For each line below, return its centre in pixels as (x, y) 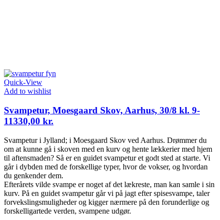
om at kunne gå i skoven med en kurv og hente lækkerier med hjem (108, 149)
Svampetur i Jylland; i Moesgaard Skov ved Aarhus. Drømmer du (105, 140)
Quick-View (23, 82)
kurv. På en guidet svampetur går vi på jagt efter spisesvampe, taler (107, 193)
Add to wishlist (27, 91)
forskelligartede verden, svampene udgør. (68, 211)
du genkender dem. (34, 175)
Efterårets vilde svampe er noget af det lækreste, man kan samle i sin (109, 184)
